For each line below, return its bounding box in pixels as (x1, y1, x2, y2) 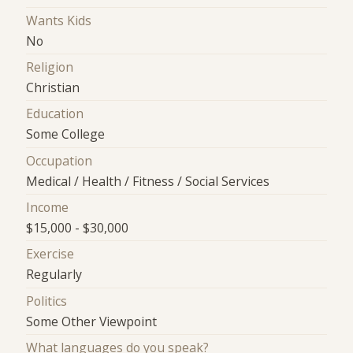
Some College (26, 125, 106, 143)
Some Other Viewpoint (26, 312, 158, 330)
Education (26, 105, 84, 123)
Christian (26, 79, 80, 97)
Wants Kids (26, 11, 92, 29)
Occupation (26, 151, 93, 169)
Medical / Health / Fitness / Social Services (26, 172, 270, 190)
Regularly (26, 266, 83, 284)
